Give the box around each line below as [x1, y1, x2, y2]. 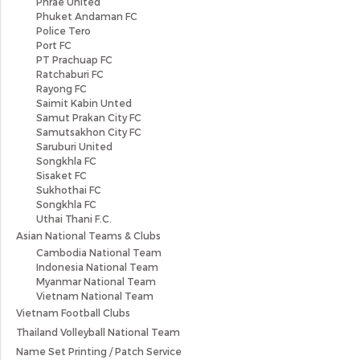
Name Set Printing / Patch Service [16, 345, 182, 357]
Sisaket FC [36, 169, 87, 181]
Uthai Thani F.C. [36, 212, 112, 224]
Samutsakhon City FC [36, 125, 141, 137]
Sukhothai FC [36, 183, 101, 195]
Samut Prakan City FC [36, 111, 141, 123]
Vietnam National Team [36, 289, 153, 301]
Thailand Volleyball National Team [16, 325, 180, 337]
